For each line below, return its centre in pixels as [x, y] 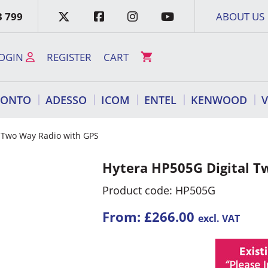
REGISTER [69, 57]
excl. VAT [219, 218]
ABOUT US [240, 16]
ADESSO [66, 100]
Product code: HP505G [159, 191]
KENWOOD [219, 100]
